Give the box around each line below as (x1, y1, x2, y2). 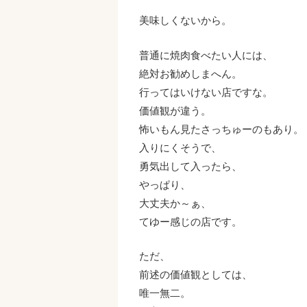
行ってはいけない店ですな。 (138, 86, 273, 98)
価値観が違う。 (138, 104, 211, 116)
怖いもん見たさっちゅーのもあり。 (138, 123, 304, 135)
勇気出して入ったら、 (138, 160, 242, 172)
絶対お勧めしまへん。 (138, 67, 242, 79)
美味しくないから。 (138, 14, 232, 27)
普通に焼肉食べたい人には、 (138, 49, 273, 61)
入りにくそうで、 (138, 141, 221, 153)
